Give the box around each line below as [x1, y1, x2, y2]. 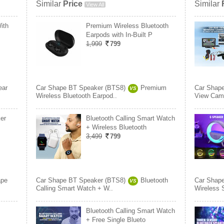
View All [86, 1, 104, 7]
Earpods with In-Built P [86, 31, 152, 38]
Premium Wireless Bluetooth [86, 22, 168, 29]
